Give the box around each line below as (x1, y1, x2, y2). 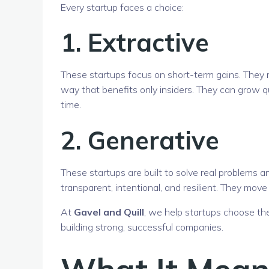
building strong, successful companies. (61, 221, 223, 234)
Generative (88, 124, 219, 156)
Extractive (88, 26, 209, 58)
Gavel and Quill (74, 206, 144, 219)
